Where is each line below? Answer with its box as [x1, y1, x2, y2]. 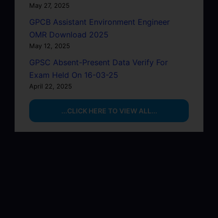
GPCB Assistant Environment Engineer [29, 17, 170, 27]
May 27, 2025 [29, 1, 70, 9]
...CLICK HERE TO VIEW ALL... [61, 106, 157, 115]
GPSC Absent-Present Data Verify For [29, 57, 168, 67]
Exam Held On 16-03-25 [29, 70, 118, 80]
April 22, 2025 [29, 82, 72, 90]
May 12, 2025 [29, 41, 70, 50]
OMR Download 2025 [29, 29, 109, 39]
